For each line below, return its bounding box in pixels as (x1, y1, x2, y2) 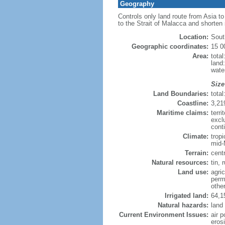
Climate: (182, 133, 208, 140)
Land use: (177, 168, 208, 176)
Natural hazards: (157, 201, 208, 209)
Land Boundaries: (153, 90, 208, 97)
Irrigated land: (164, 192, 208, 199)
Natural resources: (151, 159, 208, 166)
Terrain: (184, 149, 208, 157)
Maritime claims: (156, 109, 208, 117)
